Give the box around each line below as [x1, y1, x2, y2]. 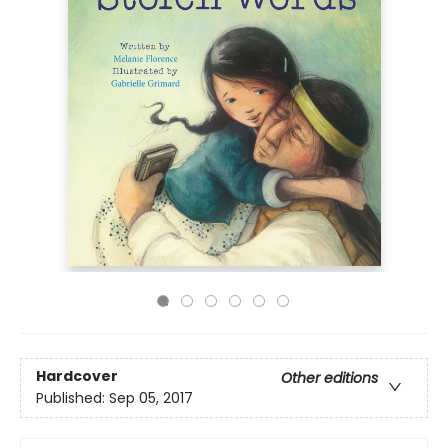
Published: [36, 388, 109, 409]
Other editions [281, 368, 378, 389]
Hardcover [36, 366, 118, 387]
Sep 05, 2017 [109, 388, 193, 409]
